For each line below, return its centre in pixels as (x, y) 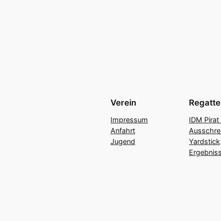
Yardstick (204, 141)
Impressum (129, 119)
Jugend (123, 141)
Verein (123, 102)
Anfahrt (123, 130)
